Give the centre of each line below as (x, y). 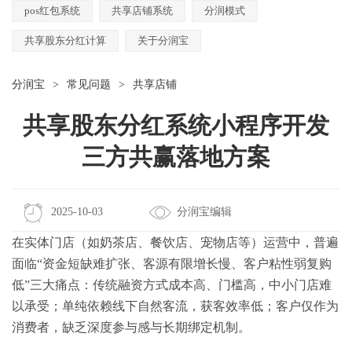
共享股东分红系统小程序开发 (176, 125)
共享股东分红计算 (65, 40)
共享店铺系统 (142, 10)
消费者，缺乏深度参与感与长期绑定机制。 (131, 327)
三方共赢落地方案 (176, 156)
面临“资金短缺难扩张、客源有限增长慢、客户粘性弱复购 (172, 263)
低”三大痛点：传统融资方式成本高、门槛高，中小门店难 (172, 284)
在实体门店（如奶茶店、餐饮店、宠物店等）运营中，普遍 (175, 242)
